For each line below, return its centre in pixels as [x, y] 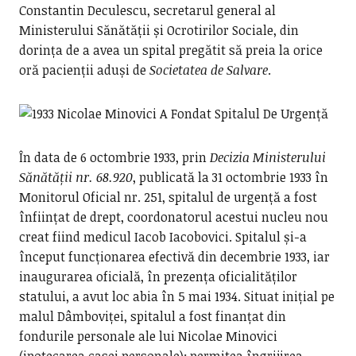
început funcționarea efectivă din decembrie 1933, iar [174, 257]
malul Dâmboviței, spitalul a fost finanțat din [152, 316]
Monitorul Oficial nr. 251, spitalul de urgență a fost [168, 197]
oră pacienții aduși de [84, 70]
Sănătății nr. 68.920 [75, 177]
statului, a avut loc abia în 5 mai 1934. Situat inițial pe [176, 296]
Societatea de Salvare [208, 70]
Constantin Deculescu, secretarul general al [147, 10]
